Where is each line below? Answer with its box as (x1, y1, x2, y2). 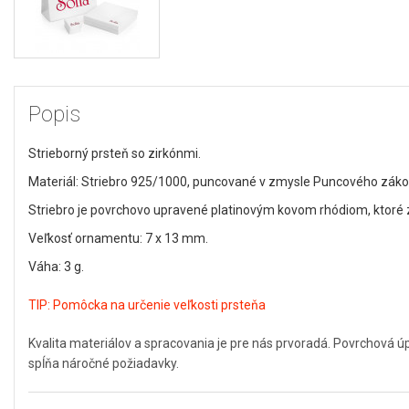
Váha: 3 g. (28, 258, 87, 274)
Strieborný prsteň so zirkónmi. (28, 145, 201, 161)
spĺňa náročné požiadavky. (28, 355, 179, 371)
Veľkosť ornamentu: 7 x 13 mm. (28, 230, 208, 246)
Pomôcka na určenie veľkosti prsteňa (53, 297, 266, 312)
